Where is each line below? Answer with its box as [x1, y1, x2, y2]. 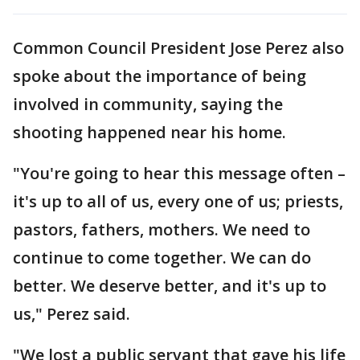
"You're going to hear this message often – [13, 162, 346, 184]
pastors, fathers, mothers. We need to [13, 218, 310, 240]
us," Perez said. [13, 302, 130, 325]
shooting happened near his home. [13, 121, 290, 143]
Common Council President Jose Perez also [13, 36, 344, 59]
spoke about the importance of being [13, 64, 306, 87]
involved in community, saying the [13, 92, 283, 115]
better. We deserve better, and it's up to [13, 274, 326, 297]
